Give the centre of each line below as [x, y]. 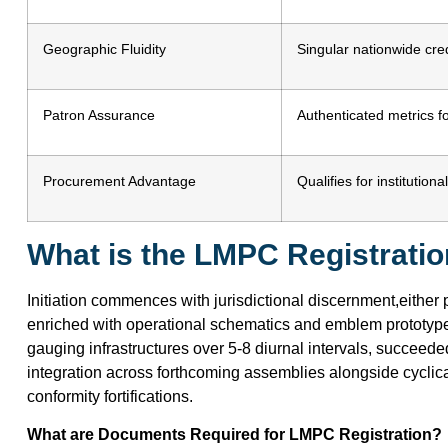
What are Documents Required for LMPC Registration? [234, 434]
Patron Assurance [99, 114]
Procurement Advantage [119, 180]
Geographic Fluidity [104, 48]
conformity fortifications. [110, 396]
